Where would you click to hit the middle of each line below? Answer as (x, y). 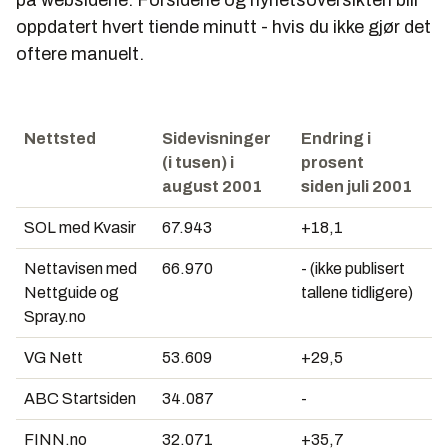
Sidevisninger (216, 138)
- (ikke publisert (353, 268)
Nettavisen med (80, 268)
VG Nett (53, 357)
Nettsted (60, 138)
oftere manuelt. (80, 54)
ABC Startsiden (80, 398)
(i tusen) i (198, 162)
